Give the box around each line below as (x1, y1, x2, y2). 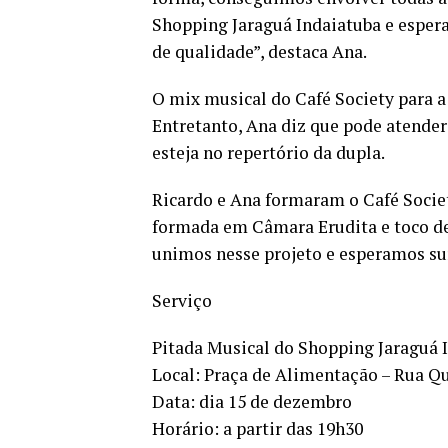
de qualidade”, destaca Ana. (152, 40, 367, 63)
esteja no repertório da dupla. (152, 141, 385, 164)
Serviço (152, 289, 212, 312)
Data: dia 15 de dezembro (152, 390, 352, 413)
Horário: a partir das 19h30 (152, 417, 363, 440)
